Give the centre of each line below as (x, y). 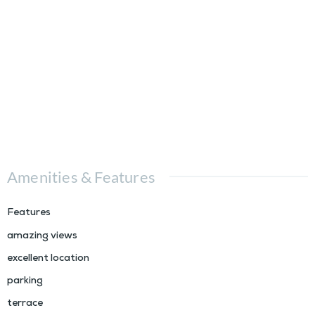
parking (25, 282)
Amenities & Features (81, 177)
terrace (25, 304)
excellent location (48, 259)
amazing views (42, 237)
